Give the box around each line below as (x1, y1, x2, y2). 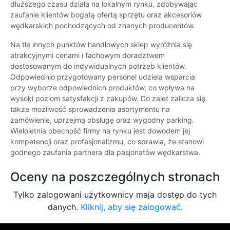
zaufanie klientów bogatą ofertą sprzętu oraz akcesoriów (10, 10, 202, 20)
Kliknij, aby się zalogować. (80, 202, 183, 213)
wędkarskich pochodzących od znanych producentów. (10, 21, 195, 30)
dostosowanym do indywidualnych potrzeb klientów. (10, 62, 186, 71)
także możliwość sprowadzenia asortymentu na (10, 105, 170, 114)
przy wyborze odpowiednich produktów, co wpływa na (10, 83, 195, 92)
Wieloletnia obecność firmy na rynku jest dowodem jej (10, 126, 190, 136)
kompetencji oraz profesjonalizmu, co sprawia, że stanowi (10, 137, 204, 146)
